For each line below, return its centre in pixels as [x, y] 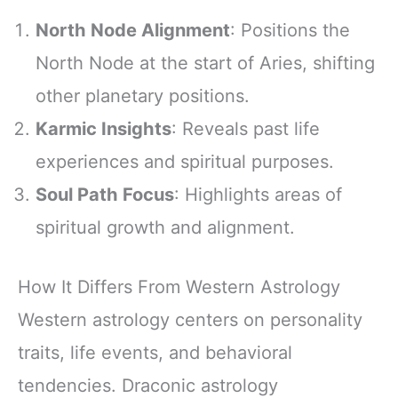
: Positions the [290, 30]
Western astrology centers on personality [190, 319]
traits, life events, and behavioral [155, 352]
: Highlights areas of [258, 194]
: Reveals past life [246, 128]
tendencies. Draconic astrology [148, 385]
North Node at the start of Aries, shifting [205, 63]
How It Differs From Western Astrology [179, 287]
